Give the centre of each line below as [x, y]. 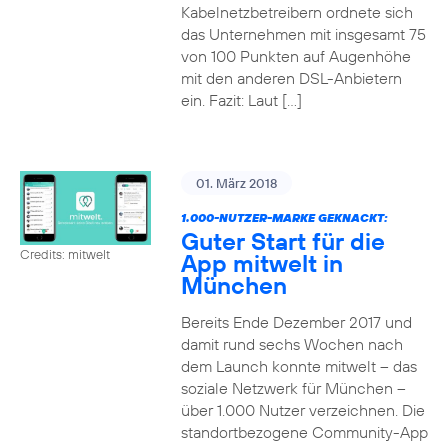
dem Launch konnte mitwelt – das [298, 366]
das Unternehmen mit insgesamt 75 [303, 34]
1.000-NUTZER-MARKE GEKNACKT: [284, 217]
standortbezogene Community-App [304, 432]
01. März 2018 [236, 183]
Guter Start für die [282, 241]
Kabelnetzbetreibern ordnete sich [296, 12]
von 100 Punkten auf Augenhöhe [295, 56]
